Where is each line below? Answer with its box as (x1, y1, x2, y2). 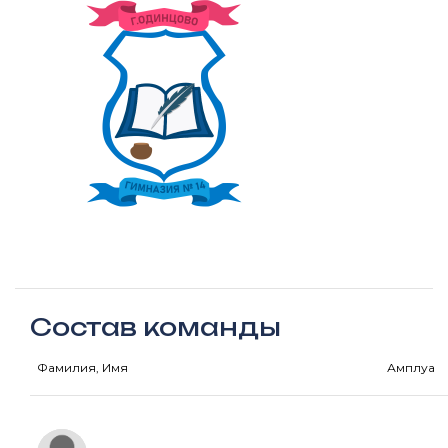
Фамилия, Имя (37, 360, 128, 375)
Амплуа (387, 360, 435, 375)
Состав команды (30, 312, 281, 342)
